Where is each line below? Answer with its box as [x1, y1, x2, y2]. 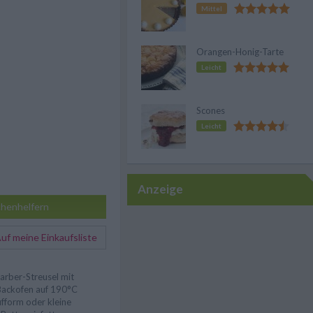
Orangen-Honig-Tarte [196, 46, 284, 57]
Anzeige [138, 182, 183, 196]
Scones [196, 105, 225, 116]
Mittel [201, 4, 222, 13]
